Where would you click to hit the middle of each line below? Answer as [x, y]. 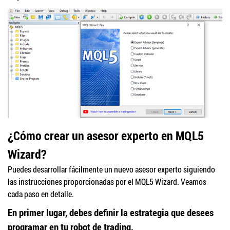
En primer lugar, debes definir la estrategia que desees [111, 212]
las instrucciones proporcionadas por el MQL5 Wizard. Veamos [107, 181]
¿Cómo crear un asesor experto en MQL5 [106, 135]
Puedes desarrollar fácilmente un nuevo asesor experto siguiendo [111, 169]
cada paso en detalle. [41, 194]
